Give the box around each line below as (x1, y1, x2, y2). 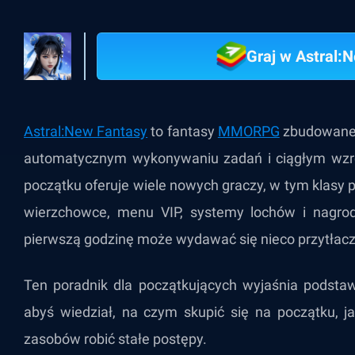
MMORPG (217, 123, 280, 139)
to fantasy (147, 123, 218, 139)
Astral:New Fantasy (24, 123, 148, 139)
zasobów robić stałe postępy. (24, 330, 207, 347)
